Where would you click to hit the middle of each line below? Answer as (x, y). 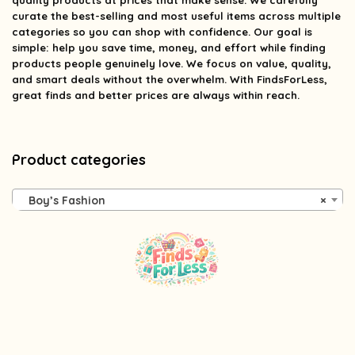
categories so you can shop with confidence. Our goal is (162, 32)
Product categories (79, 160)
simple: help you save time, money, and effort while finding (169, 48)
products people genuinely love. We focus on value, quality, (172, 64)
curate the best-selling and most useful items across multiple (176, 16)
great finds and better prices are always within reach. (156, 95)
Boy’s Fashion (62, 201)
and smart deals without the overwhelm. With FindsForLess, (170, 80)
